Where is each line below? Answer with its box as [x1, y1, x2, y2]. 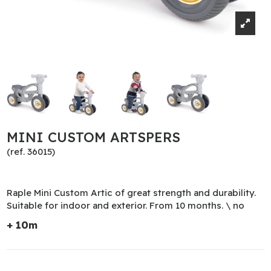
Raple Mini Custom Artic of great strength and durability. [7, 187, 256, 199]
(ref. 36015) [7, 145, 56, 157]
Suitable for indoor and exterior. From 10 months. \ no [7, 200, 245, 212]
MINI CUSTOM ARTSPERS [7, 128, 181, 146]
